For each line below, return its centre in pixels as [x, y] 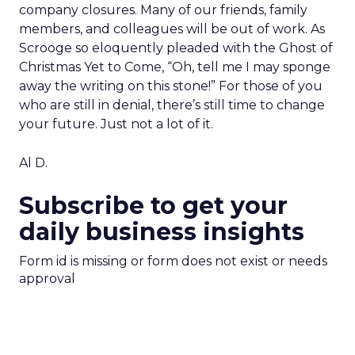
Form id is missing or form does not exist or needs [173, 261]
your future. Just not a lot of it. [116, 124]
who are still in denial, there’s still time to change [172, 105]
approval [47, 279]
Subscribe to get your [153, 206]
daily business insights [162, 232]
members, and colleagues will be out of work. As [172, 29]
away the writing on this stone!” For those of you [171, 86]
